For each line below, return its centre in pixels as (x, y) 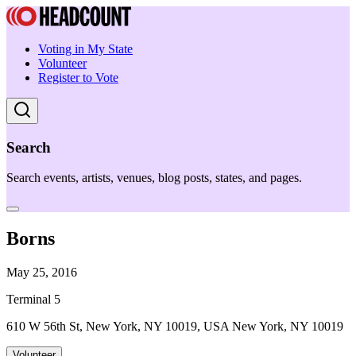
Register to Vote (78, 77)
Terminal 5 (33, 300)
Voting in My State (85, 49)
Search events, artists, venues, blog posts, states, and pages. (154, 178)
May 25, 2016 (42, 273)
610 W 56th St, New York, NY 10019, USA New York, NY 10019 (175, 327)
